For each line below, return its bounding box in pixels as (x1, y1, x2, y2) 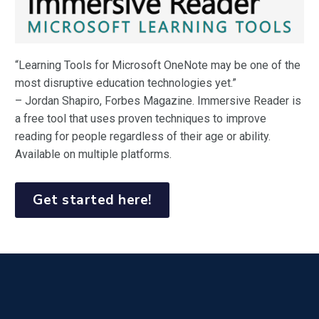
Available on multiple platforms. (15, 147, 172, 161)
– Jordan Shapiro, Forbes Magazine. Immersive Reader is (15, 93, 301, 108)
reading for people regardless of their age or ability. (15, 129, 271, 143)
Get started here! (33, 191, 152, 210)
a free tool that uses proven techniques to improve (15, 111, 266, 125)
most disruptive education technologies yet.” (15, 75, 236, 90)
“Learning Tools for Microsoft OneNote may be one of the (15, 58, 300, 72)
